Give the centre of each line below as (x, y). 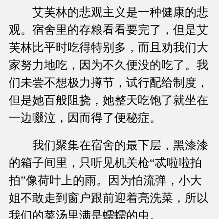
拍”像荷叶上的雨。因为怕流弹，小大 (105, 181)
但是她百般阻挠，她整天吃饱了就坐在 (109, 100)
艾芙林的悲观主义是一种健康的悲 (109, 12)
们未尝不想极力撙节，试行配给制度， (109, 83)
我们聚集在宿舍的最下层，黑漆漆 (109, 145)
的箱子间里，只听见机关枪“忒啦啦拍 (105, 163)
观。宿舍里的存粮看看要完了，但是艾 (109, 30)
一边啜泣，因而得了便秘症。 (85, 118)
